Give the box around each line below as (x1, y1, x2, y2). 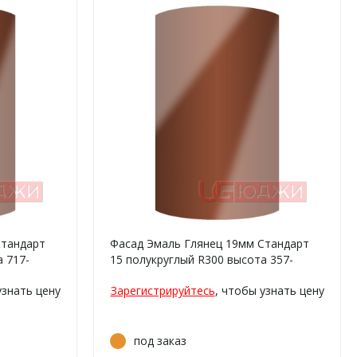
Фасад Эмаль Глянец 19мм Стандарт (110, 236, 309, 251)
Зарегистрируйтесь (110, 283, 215, 298)
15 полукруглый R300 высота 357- (110, 252, 293, 267)
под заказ (134, 333, 186, 348)
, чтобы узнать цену (214, 283, 324, 298)
